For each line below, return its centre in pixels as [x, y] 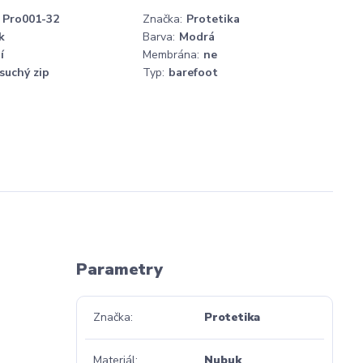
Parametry [119, 269]
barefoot [193, 73]
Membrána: [171, 55]
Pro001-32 [31, 19]
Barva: [159, 37]
